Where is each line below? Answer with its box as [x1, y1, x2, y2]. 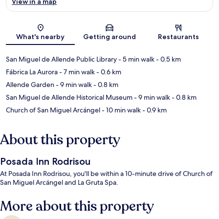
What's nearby [16, 32, 65, 42]
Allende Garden [6, 80, 54, 89]
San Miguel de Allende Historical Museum [6, 93, 132, 102]
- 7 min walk [58, 67, 95, 77]
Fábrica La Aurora [6, 67, 58, 77]
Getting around [83, 32, 136, 42]
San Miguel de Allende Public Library [6, 55, 117, 64]
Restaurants [158, 32, 199, 42]
